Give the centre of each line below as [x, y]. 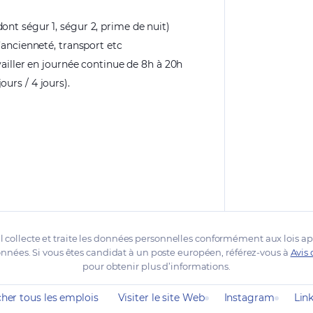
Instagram [249, 298]
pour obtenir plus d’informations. [156, 266]
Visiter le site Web [161, 298]
